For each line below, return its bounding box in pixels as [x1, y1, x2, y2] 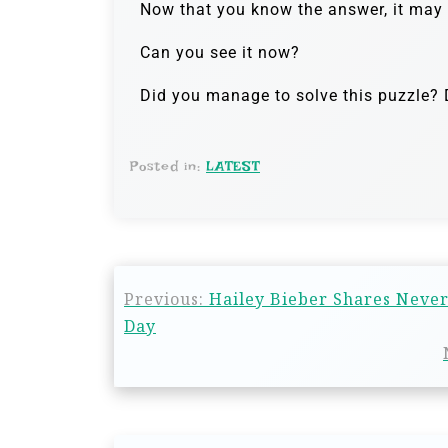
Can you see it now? [140, 42, 300, 62]
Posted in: [130, 157, 206, 174]
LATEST [206, 157, 260, 174]
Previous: [124, 287, 204, 310]
